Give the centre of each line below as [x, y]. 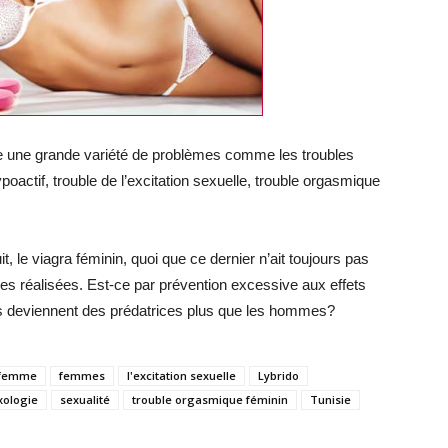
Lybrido [278, 375]
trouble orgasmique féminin [210, 399]
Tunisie [330, 399]
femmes [82, 375]
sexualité [85, 399]
